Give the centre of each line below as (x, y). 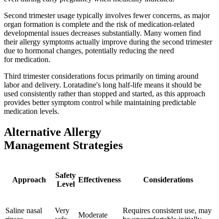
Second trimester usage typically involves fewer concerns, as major (107, 16)
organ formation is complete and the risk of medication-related (99, 24)
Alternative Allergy (53, 132)
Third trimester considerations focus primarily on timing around (101, 76)
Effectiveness (99, 179)
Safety (66, 175)
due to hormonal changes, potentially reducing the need (89, 51)
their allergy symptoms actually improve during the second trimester (108, 42)
